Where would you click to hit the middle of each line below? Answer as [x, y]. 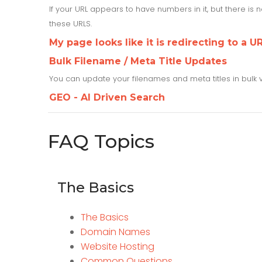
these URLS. [70, 23]
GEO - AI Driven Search [107, 97]
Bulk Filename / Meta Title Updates [138, 61]
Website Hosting [118, 247]
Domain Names [116, 232]
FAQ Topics [101, 141]
